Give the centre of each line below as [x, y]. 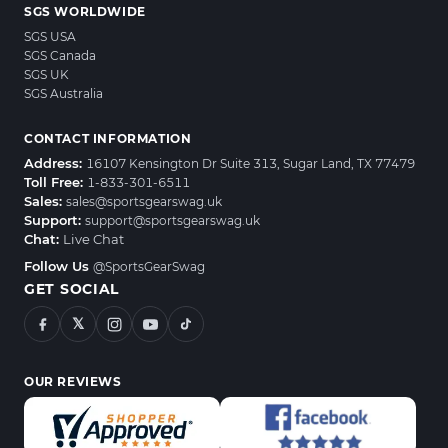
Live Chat [93, 239]
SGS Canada [60, 56]
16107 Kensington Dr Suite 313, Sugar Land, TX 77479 [250, 164]
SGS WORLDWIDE [85, 12]
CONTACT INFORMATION [108, 139]
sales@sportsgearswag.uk [144, 202]
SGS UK [46, 75]
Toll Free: [55, 182]
